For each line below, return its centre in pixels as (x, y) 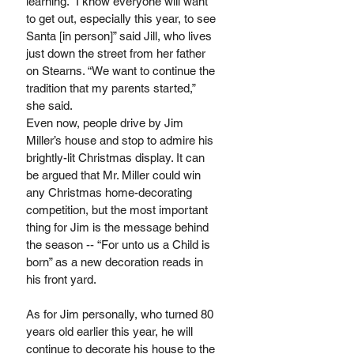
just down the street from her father (117, 54)
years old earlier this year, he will (111, 332)
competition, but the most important (119, 210)
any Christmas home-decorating (111, 193)
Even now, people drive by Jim (106, 123)
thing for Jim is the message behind (119, 228)
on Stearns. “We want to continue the (122, 71)
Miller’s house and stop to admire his (121, 141)
